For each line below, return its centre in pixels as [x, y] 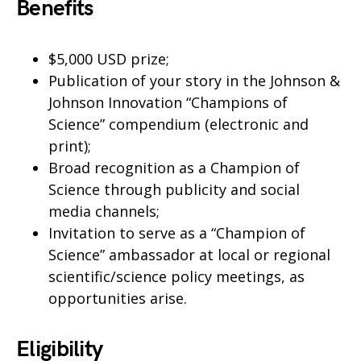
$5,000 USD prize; [109, 59]
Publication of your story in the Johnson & [194, 81]
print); [70, 146]
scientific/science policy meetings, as [176, 276]
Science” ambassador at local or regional [189, 255]
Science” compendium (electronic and [178, 124]
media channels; [104, 211]
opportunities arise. [118, 298]
